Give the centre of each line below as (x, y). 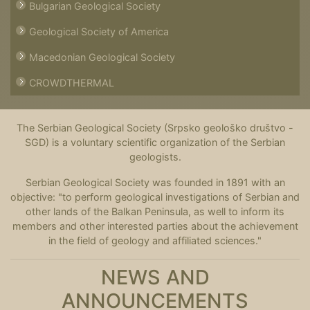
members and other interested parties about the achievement (155, 226)
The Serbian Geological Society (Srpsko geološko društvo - (155, 128)
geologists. (155, 157)
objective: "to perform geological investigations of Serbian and (155, 197)
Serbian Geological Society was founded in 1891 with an (155, 182)
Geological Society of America (99, 31)
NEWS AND (155, 277)
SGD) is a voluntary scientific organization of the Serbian (155, 142)
